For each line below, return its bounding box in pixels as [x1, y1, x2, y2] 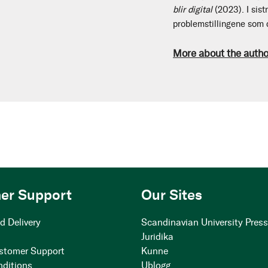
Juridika [141, 231, 174, 242]
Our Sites [141, 186, 203, 203]
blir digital [173, 4, 212, 15]
